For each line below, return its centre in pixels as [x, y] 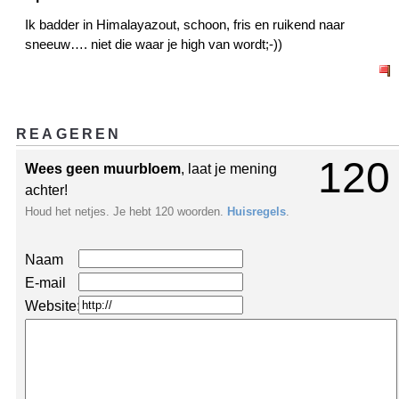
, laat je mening [229, 168]
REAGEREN [69, 134]
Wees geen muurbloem [103, 168]
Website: [53, 305]
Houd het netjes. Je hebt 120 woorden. [126, 211]
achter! [46, 190]
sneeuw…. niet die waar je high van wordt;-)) [154, 45]
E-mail [45, 282]
